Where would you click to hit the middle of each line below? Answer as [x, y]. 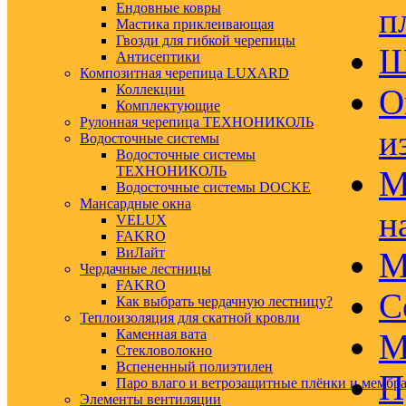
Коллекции [150, 89]
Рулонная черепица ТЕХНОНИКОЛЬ [197, 122]
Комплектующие [168, 106]
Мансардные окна [135, 203]
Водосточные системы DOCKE [213, 187]
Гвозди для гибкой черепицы [206, 40]
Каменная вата [161, 334]
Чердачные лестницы [145, 269]
